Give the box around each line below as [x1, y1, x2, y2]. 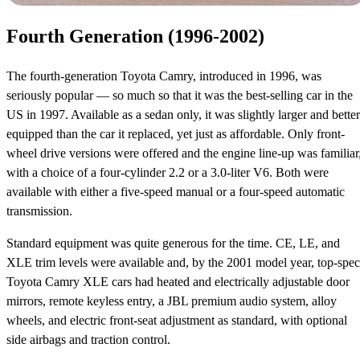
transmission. [6, 204, 72, 219]
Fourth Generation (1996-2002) [6, 26, 264, 47]
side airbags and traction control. [6, 333, 170, 347]
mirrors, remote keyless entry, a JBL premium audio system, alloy [6, 294, 337, 309]
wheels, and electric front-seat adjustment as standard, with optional [6, 313, 347, 328]
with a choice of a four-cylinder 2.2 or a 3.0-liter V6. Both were [6, 166, 329, 180]
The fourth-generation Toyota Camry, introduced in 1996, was [6, 69, 321, 84]
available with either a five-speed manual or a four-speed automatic [6, 185, 345, 199]
